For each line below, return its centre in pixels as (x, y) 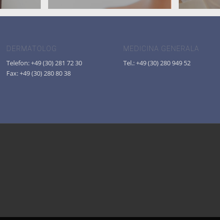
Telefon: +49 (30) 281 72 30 (44, 63)
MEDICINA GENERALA (161, 48)
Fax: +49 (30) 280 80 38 (38, 73)
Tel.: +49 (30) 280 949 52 (157, 63)
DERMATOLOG (31, 48)
